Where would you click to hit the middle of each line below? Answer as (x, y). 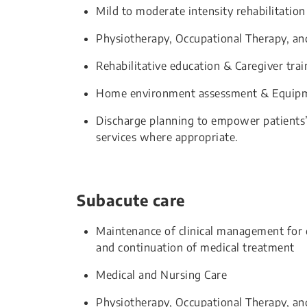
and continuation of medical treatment (195, 247)
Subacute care (131, 200)
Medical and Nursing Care (161, 275)
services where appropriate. (167, 137)
